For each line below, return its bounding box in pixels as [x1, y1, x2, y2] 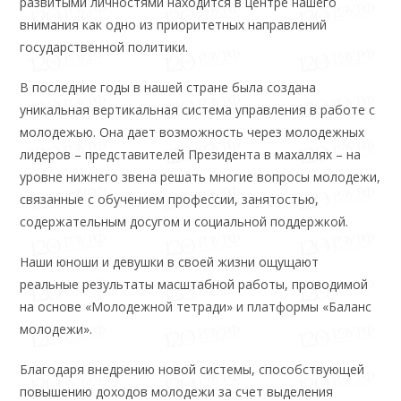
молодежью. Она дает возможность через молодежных [20, 123, 365, 141]
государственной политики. [20, 38, 189, 55]
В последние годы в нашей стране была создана [20, 78, 317, 96]
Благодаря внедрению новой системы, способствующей [20, 360, 365, 378]
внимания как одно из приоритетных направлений [20, 15, 328, 33]
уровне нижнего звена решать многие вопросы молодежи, [20, 167, 381, 185]
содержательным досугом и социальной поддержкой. [20, 212, 349, 230]
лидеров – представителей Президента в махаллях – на [20, 145, 362, 163]
